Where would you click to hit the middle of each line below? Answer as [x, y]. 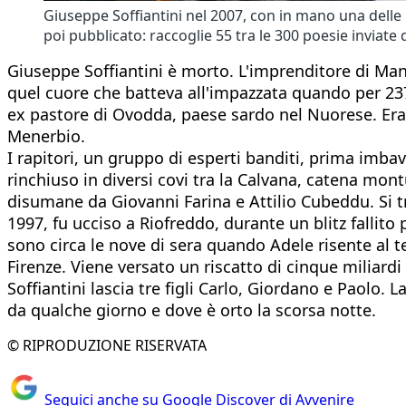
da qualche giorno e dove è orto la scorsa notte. [192, 309]
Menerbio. [46, 135]
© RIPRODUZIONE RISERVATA [107, 345]
